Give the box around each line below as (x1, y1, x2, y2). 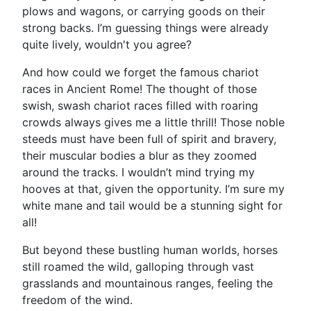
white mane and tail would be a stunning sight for (22, 199, 283, 212)
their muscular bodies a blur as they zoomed (22, 149, 257, 162)
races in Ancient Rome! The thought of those (22, 82, 257, 96)
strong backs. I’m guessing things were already (22, 21, 269, 35)
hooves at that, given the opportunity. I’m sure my (22, 182, 285, 196)
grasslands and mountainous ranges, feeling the (22, 276, 273, 290)
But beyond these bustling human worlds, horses (22, 243, 278, 257)
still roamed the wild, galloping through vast (22, 260, 254, 274)
